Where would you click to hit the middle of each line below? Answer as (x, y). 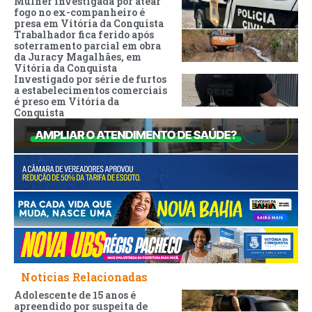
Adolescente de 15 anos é (75, 295)
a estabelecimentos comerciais (91, 90)
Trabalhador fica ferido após (84, 34)
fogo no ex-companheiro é (79, 12)
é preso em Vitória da (67, 101)
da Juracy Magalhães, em (78, 56)
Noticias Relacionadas (84, 276)
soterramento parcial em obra (87, 45)
